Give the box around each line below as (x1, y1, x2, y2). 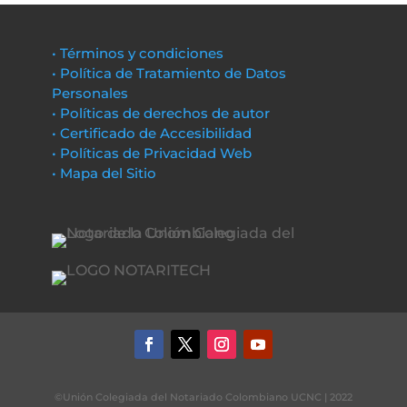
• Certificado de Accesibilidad (51, 124, 252, 142)
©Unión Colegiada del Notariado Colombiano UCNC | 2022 (55, 391, 352, 403)
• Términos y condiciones (51, 45, 223, 62)
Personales (51, 84, 128, 102)
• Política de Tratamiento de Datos (51, 65, 286, 82)
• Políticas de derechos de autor (51, 104, 270, 122)
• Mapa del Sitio (51, 164, 160, 182)
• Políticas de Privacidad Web (51, 144, 252, 162)
